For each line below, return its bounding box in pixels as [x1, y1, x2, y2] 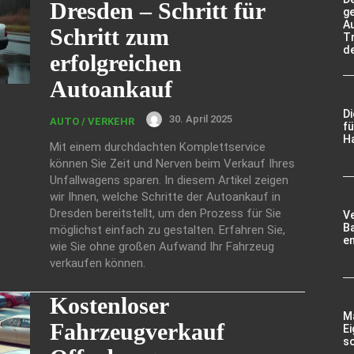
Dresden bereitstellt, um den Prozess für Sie [50, 205, 281, 220]
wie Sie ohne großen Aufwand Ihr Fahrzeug [50, 239, 274, 254]
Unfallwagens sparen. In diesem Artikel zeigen [50, 172, 288, 187]
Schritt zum [50, 23, 169, 50]
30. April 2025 [169, 113, 232, 126]
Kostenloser [50, 292, 169, 318]
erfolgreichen [50, 49, 182, 76]
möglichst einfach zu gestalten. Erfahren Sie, [50, 222, 285, 237]
